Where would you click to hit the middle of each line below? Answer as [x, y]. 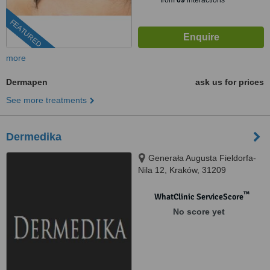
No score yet [199, 212]
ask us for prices [230, 82]
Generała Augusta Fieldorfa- [202, 158]
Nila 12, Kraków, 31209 [182, 170]
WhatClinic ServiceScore [199, 197]
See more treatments [46, 100]
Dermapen [27, 82]
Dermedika [34, 137]
